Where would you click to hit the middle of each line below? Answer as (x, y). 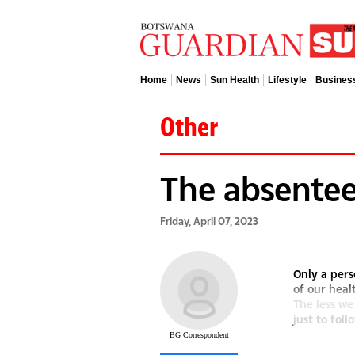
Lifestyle (287, 80)
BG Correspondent (199, 334)
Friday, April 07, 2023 (209, 221)
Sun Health (235, 80)
